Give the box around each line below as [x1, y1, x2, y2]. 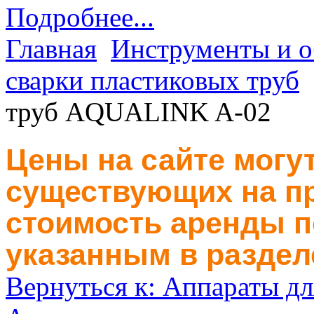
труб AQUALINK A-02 [6, 96, 271, 127]
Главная [6, 33, 97, 64]
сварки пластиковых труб [6, 64, 299, 95]
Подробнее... [6, 1, 154, 32]
